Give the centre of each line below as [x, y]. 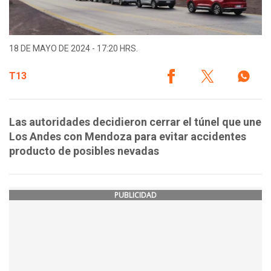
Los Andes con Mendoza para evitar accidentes [128, 137]
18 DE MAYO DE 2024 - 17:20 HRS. [73, 49]
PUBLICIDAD [135, 195]
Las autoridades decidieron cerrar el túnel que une [135, 122]
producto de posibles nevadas [84, 151]
